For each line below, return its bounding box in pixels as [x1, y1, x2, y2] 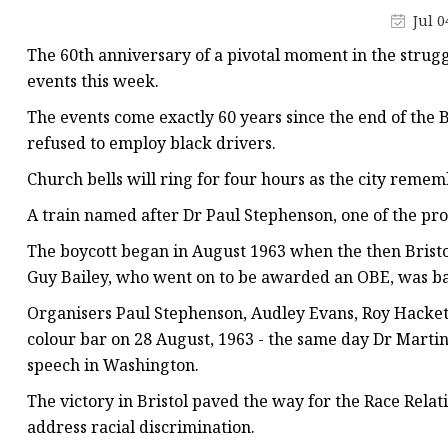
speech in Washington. [27, 354, 199, 377]
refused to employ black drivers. [27, 132, 276, 155]
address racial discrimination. [27, 416, 255, 439]
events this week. [27, 70, 159, 93]
